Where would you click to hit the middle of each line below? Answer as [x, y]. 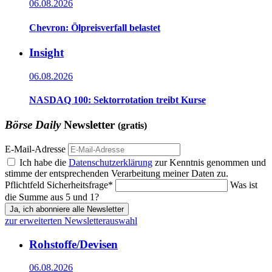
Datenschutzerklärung [110, 162]
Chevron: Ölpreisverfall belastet [95, 27]
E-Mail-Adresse [35, 149]
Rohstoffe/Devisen [73, 244]
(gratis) [132, 126]
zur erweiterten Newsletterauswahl [71, 220]
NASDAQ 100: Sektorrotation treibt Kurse [117, 100]
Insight [46, 52]
